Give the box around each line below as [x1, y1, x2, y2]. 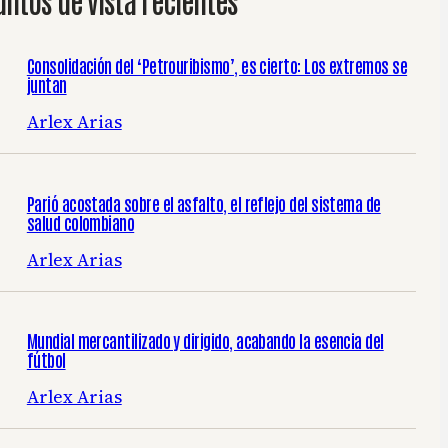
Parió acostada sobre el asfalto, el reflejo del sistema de [26, 190, 381, 214]
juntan [26, 72, 67, 96]
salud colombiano [26, 209, 135, 233]
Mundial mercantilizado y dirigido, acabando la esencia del [26, 328, 384, 352]
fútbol [26, 347, 66, 371]
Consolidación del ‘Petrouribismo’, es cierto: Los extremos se [26, 53, 408, 77]
